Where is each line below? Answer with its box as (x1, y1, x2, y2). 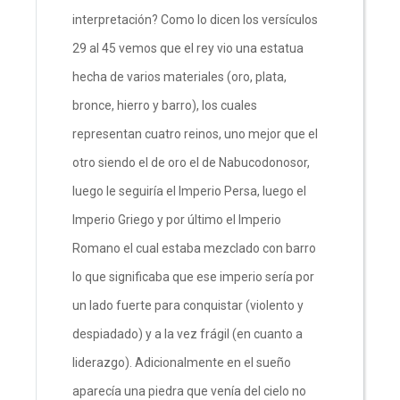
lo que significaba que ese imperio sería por (72, 269, 314, 284)
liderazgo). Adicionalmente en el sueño (72, 354, 291, 370)
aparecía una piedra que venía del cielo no (72, 383, 306, 398)
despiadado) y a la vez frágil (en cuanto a (72, 326, 303, 341)
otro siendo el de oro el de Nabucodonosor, (72, 154, 310, 170)
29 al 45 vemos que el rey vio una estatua (72, 40, 304, 55)
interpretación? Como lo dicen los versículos (72, 12, 318, 27)
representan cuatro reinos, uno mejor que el (72, 126, 318, 141)
